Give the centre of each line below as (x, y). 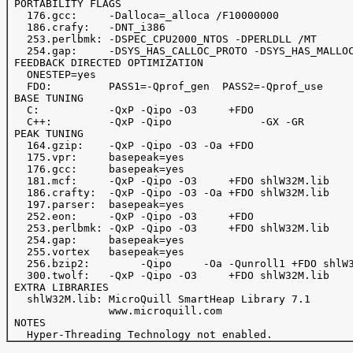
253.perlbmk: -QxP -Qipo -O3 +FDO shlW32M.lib (169, 228)
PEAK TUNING (46, 134)
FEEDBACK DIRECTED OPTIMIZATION (106, 63)
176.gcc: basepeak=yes (96, 169)
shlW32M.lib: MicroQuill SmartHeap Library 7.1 (159, 299)
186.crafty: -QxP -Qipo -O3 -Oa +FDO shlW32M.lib (169, 193)
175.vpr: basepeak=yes (96, 157)
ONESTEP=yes (52, 74)
